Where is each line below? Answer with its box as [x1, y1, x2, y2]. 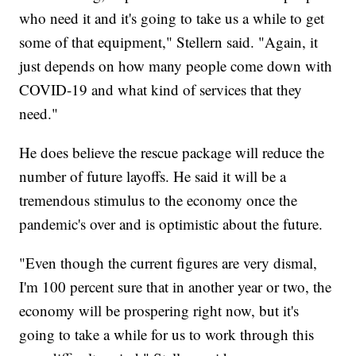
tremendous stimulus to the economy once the [19, 189, 298, 210]
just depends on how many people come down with [19, 55, 333, 75]
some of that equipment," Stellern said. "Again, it [19, 31, 319, 52]
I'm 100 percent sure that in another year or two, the [19, 276, 332, 296]
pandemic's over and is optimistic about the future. [19, 213, 323, 234]
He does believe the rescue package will [19, 141, 259, 162]
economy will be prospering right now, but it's [19, 300, 300, 320]
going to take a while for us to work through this [19, 323, 315, 344]
